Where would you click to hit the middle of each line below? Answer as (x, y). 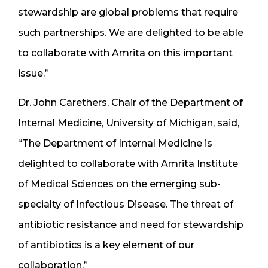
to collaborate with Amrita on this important (125, 53)
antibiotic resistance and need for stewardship (131, 224)
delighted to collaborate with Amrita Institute (128, 163)
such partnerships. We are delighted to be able (131, 32)
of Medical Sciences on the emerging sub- (119, 184)
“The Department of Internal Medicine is (115, 143)
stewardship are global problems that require (128, 12)
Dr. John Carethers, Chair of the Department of (130, 102)
